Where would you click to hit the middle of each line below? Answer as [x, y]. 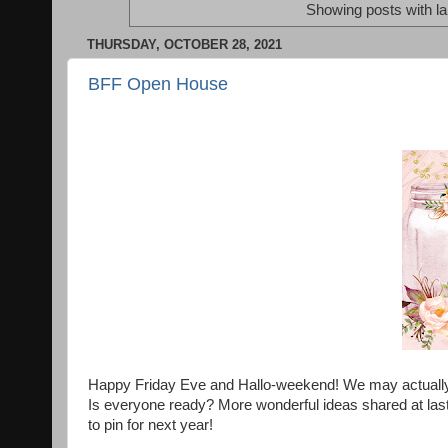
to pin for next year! [152, 425]
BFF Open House [158, 84]
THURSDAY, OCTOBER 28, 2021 [184, 44]
